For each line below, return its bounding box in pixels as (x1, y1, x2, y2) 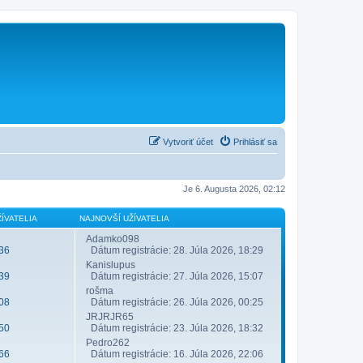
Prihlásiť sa (233, 136, 277, 147)
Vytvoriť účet (163, 136, 213, 147)
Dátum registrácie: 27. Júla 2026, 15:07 (86, 271, 263, 282)
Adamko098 (86, 233, 139, 245)
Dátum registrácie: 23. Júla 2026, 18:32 (86, 322, 263, 334)
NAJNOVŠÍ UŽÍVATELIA (79, 214, 169, 223)
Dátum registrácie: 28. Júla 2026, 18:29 (86, 245, 263, 256)
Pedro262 (86, 337, 130, 348)
